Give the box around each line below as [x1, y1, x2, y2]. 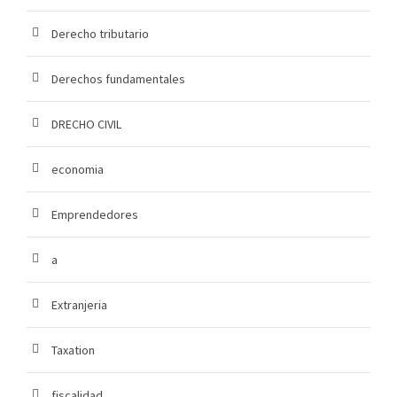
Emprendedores [51, 206, 138, 223]
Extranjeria [51, 297, 107, 314]
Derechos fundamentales [51, 71, 185, 88]
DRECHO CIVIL [51, 116, 121, 133]
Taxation [51, 342, 95, 359]
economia [51, 161, 104, 178]
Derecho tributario [51, 26, 149, 43]
